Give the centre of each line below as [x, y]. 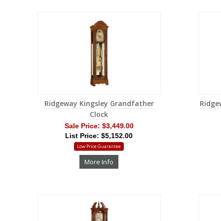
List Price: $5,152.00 [99, 135]
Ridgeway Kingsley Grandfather [99, 103]
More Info [99, 162]
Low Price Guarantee [99, 146]
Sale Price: [83, 126]
